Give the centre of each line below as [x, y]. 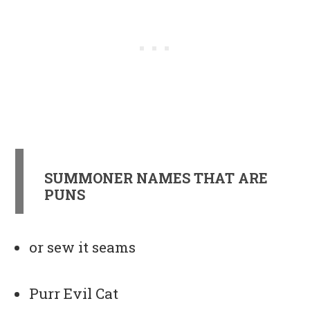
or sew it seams [83, 247]
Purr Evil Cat [74, 294]
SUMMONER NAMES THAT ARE [156, 178]
